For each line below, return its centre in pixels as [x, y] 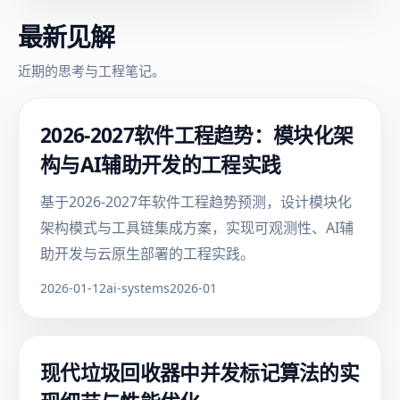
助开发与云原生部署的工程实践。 [147, 254]
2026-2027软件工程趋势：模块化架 [197, 135]
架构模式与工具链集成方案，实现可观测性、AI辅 [197, 228]
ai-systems [138, 288]
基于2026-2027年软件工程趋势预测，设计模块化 [196, 202]
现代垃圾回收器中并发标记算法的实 [200, 373]
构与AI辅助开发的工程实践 [161, 165]
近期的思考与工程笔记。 [92, 71]
